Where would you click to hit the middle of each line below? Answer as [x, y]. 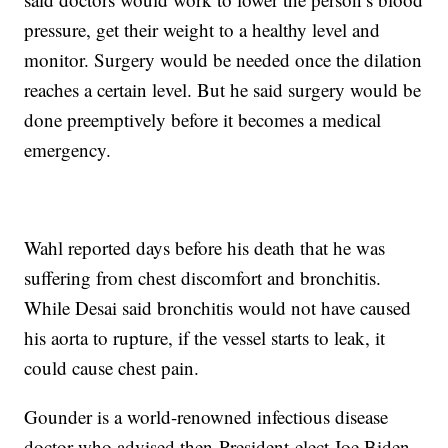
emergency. [68, 150]
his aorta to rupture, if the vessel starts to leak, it [205, 338]
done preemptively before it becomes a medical [203, 120]
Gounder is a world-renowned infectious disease [206, 417]
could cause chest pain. [112, 368]
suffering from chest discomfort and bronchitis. [203, 278]
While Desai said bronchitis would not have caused [218, 308]
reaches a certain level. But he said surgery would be [223, 90]
